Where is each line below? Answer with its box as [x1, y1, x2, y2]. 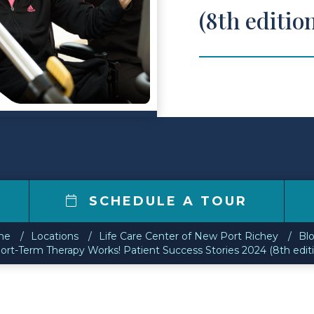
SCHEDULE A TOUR [83, 193, 248, 209]
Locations [30, 230, 78, 243]
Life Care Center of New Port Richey [98, 230, 278, 243]
